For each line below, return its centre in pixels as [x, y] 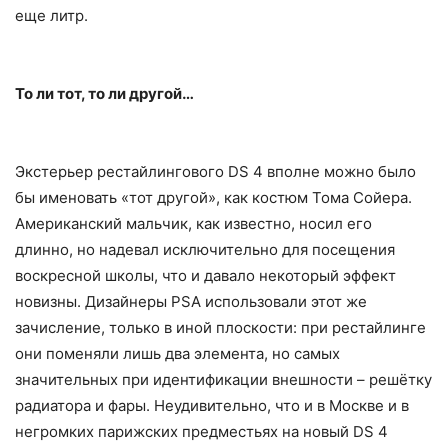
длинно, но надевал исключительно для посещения [205, 250]
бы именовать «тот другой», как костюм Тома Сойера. [213, 198]
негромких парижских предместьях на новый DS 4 [201, 432]
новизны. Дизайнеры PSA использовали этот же [191, 302]
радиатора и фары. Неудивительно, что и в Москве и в [212, 406]
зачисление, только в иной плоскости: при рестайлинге [220, 328]
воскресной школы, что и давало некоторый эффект [205, 276]
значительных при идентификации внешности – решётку [223, 380]
